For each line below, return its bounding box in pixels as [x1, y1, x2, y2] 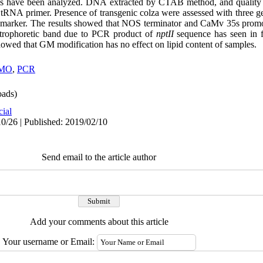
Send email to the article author [42, 152, 156, 162]
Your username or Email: [2, 237, 97, 247]
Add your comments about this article [29, 217, 168, 227]
